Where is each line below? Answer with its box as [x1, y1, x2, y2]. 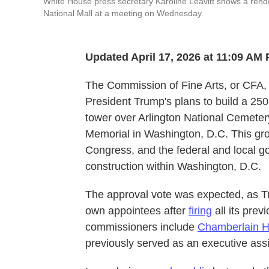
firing [189, 204, 212, 217]
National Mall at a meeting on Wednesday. [43, 8, 204, 18]
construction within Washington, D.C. [85, 160, 261, 172]
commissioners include [85, 220, 198, 233]
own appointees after [85, 204, 189, 217]
